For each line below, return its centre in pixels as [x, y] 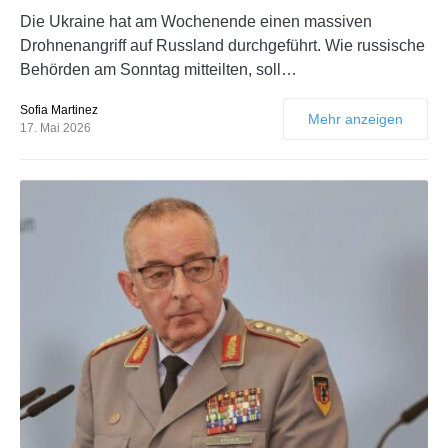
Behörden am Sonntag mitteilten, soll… [158, 70]
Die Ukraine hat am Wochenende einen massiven [196, 22]
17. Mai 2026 [55, 128]
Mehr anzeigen [355, 119]
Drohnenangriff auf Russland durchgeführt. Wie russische [222, 46]
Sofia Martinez [59, 110]
